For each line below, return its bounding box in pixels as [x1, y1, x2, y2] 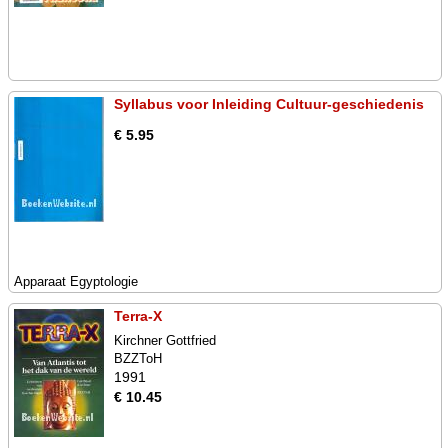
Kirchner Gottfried [114, 333, 216, 348]
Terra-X [114, 308, 162, 324]
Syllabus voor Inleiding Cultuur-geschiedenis [114, 96, 424, 112]
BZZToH [114, 351, 162, 366]
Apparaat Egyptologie [14, 274, 138, 289]
